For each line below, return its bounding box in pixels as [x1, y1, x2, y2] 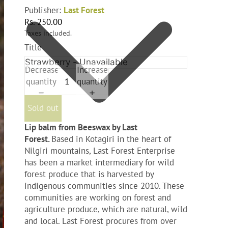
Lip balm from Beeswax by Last [24, 121, 137, 133]
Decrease [25, 64, 59, 76]
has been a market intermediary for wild [24, 156, 174, 168]
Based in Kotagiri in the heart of [51, 133, 171, 145]
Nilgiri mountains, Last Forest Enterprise [24, 145, 175, 156]
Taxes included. [24, 27, 72, 38]
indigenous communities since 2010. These [24, 180, 184, 191]
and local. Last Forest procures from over [24, 215, 177, 226]
